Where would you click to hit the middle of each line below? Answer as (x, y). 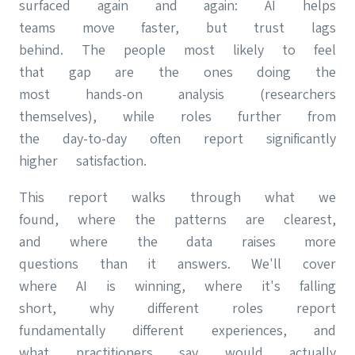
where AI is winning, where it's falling (177, 285)
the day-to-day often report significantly (177, 138)
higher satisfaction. (83, 160)
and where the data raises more (177, 241)
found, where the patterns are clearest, (177, 219)
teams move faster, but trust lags (177, 27)
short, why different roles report (177, 307)
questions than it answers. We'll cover (177, 263)
